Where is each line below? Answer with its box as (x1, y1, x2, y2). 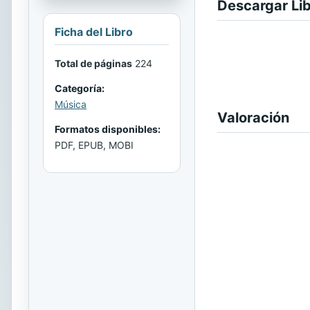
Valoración (217, 109, 289, 126)
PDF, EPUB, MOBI (55, 139, 134, 152)
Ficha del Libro (55, 25, 133, 39)
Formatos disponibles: (55, 123, 161, 136)
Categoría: (55, 82, 104, 95)
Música (55, 98, 86, 111)
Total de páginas (55, 57, 132, 70)
